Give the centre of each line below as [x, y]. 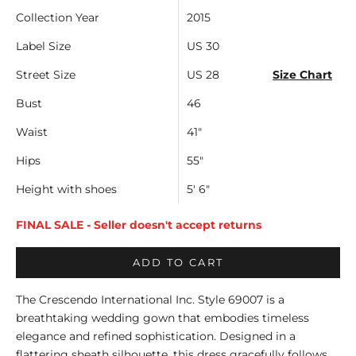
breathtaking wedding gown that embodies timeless [163, 318]
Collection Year [58, 18]
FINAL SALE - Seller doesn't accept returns [139, 225]
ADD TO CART [178, 263]
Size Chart [302, 75]
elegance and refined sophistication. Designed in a [156, 337]
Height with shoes [66, 190]
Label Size [43, 46]
